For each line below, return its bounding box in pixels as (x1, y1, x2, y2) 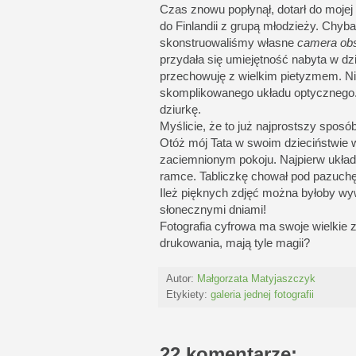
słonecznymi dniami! (160, 202, 266, 216)
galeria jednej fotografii (211, 288, 314, 300)
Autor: (166, 273, 197, 284)
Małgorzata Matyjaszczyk (197, 273, 315, 284)
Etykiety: (166, 288, 211, 300)
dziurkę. (160, 102, 201, 116)
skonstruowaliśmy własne (160, 35, 297, 49)
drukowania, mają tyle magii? (160, 235, 310, 250)
